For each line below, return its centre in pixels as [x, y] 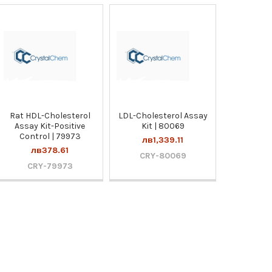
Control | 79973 [50, 136]
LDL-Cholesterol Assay [163, 115]
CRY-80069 [163, 155]
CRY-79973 [50, 166]
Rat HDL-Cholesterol [50, 115]
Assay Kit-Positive [50, 126]
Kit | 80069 [163, 126]
